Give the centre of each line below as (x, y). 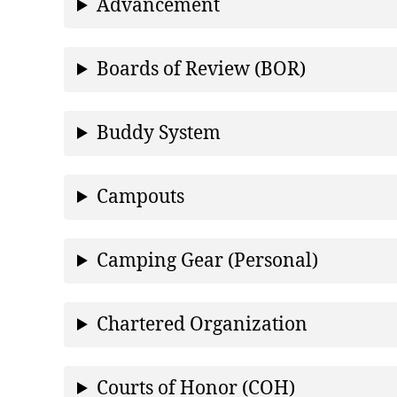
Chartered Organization (202, 324)
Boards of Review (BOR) (202, 69)
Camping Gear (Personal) (208, 261)
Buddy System (159, 133)
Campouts (141, 197)
